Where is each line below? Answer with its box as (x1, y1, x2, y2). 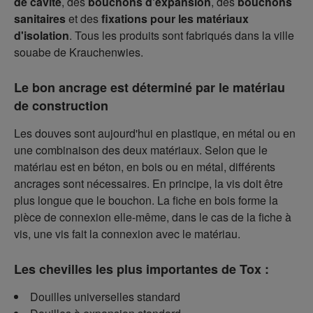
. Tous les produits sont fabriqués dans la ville (69, 27, 294, 43)
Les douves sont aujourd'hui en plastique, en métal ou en (14, 125, 296, 141)
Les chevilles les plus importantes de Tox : (14, 260, 269, 278)
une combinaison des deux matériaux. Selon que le (14, 142, 268, 158)
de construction (14, 96, 108, 115)
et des (66, 10, 101, 27)
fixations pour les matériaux (101, 10, 249, 27)
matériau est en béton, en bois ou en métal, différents (14, 159, 275, 175)
